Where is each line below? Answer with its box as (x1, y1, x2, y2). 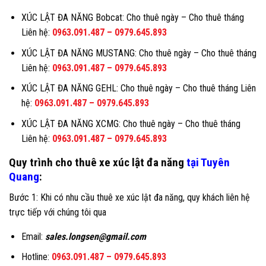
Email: (21, 230, 45, 242)
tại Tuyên (186, 155, 230, 169)
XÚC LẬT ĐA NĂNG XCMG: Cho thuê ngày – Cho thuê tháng (21, 118, 240, 129)
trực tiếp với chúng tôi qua (9, 206, 106, 218)
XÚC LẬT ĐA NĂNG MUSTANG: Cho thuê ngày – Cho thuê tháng (21, 47, 256, 59)
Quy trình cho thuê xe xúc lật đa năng (9, 155, 186, 169)
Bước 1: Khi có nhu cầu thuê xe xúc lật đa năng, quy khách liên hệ (9, 191, 250, 203)
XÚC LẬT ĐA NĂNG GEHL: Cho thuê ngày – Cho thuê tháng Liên (21, 83, 256, 94)
